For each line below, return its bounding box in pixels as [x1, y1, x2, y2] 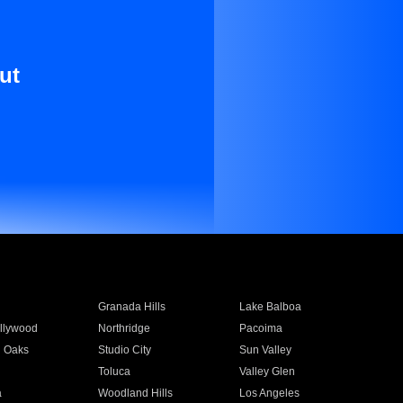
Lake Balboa [239, 300, 302, 313]
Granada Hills [97, 300, 166, 313]
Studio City [97, 344, 151, 356]
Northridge [97, 322, 150, 335]
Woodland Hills [97, 387, 173, 399]
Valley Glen [239, 365, 296, 378]
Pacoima [239, 322, 283, 335]
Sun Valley [239, 344, 292, 356]
